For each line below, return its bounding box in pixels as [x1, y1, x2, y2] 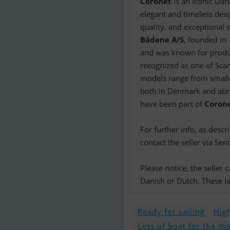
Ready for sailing [138, 206, 205, 217]
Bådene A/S [140, 34, 184, 45]
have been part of [140, 99, 204, 109]
